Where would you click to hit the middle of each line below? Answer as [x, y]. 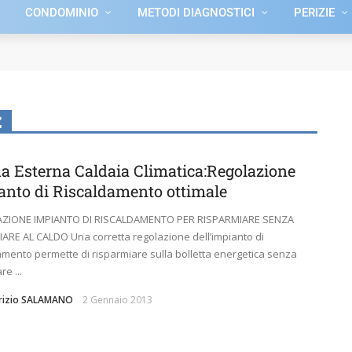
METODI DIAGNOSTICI [196, 13]
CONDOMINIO [62, 13]
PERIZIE [314, 13]
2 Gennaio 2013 [117, 300]
